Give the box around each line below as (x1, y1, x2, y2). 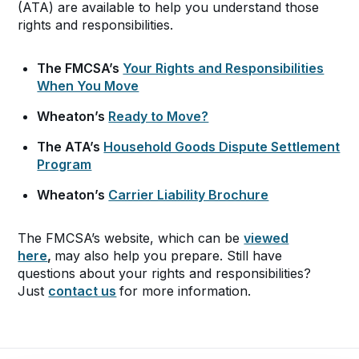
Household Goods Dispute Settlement (103, 139, 341, 155)
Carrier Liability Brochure (108, 187, 269, 203)
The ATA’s (37, 139, 104, 155)
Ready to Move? (108, 108, 209, 124)
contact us (48, 283, 117, 299)
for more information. (119, 283, 252, 299)
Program (37, 156, 92, 172)
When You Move (37, 78, 139, 94)
